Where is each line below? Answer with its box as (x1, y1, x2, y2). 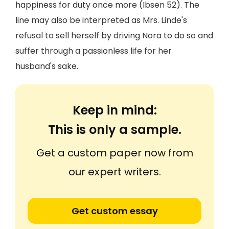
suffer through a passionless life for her (15, 45, 172, 57)
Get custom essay (71, 204, 158, 217)
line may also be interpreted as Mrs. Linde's (15, 14, 187, 26)
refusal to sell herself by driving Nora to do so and (15, 30, 213, 41)
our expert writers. (68, 165, 161, 179)
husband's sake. (15, 60, 78, 72)
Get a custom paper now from (36, 146, 193, 160)
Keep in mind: (72, 102, 157, 119)
